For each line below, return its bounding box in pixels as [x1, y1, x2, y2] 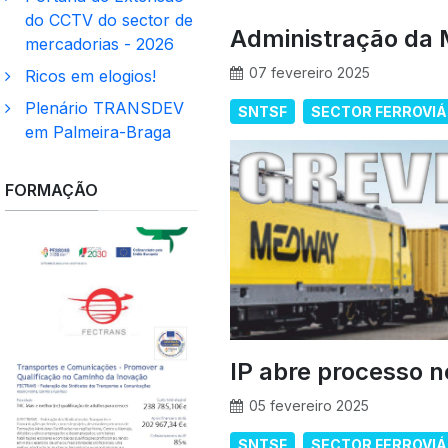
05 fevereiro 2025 [249, 397, 369, 415]
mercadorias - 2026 [25, 33, 174, 54]
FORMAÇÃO [5, 179, 98, 200]
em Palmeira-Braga [25, 121, 171, 142]
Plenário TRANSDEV [25, 97, 184, 118]
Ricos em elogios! [25, 65, 156, 86]
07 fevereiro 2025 [249, 64, 370, 82]
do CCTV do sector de [25, 9, 193, 30]
